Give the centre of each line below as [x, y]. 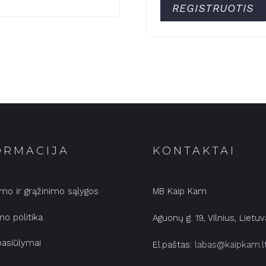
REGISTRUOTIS [213, 8]
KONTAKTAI [194, 151]
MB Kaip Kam [179, 191]
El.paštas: [173, 244]
